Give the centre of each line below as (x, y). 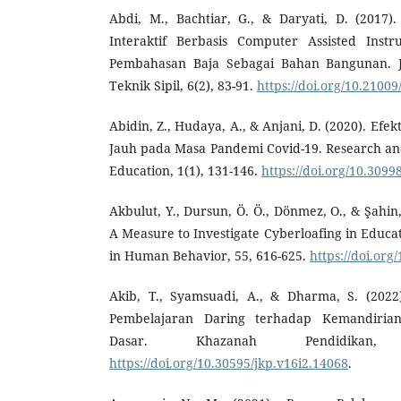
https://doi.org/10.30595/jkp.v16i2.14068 (229, 363)
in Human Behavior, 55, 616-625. (209, 255)
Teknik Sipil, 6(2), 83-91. (183, 85)
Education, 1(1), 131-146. (185, 170)
